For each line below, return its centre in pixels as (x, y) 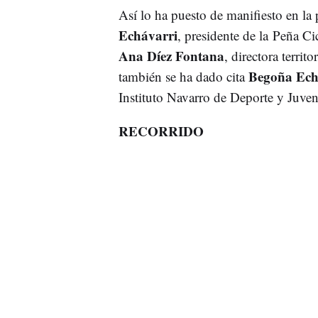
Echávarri (148, 35)
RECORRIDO (161, 131)
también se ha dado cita (183, 76)
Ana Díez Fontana (171, 55)
